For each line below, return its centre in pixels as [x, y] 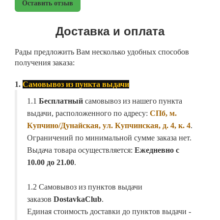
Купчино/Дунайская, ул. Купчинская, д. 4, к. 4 [109, 126]
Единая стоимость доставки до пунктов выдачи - [109, 212]
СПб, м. [163, 113]
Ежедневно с [157, 150]
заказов [40, 199]
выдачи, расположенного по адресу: [88, 113]
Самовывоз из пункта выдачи [76, 84]
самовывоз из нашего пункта [133, 101]
